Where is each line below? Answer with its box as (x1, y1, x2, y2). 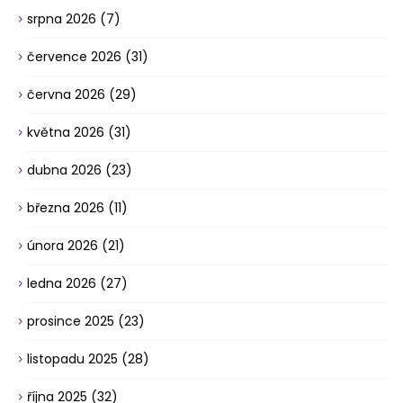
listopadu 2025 (27, 350, 121, 368)
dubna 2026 (27, 161, 105, 179)
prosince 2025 (27, 312, 118, 330)
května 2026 (27, 123, 108, 141)
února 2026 (27, 237, 102, 255)
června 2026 (27, 85, 109, 103)
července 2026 (27, 48, 125, 66)
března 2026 (27, 199, 108, 217)
